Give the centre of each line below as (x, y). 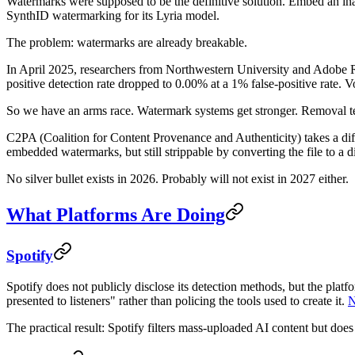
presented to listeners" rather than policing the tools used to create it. (177, 300)
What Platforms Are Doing (116, 214)
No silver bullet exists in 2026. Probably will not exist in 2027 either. (177, 179)
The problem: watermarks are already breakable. (127, 43)
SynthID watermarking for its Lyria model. (113, 16)
